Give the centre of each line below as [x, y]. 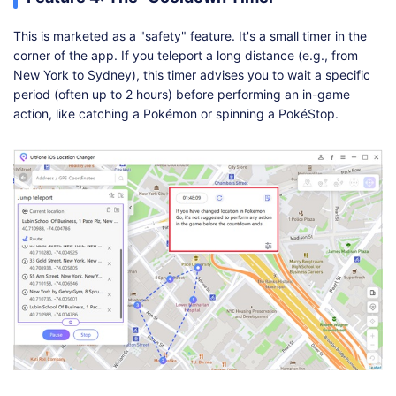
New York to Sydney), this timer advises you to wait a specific [192, 75]
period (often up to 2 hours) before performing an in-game [182, 95]
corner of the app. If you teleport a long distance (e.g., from [186, 56]
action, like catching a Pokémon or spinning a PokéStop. [176, 114]
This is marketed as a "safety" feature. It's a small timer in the [190, 36]
